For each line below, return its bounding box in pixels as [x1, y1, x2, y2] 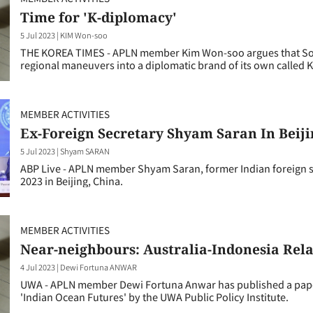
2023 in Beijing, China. [20, 173, 123, 188]
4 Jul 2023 [20, 261, 55, 272]
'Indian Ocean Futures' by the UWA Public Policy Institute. [20, 289, 289, 304]
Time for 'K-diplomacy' [20, 7, 177, 27]
